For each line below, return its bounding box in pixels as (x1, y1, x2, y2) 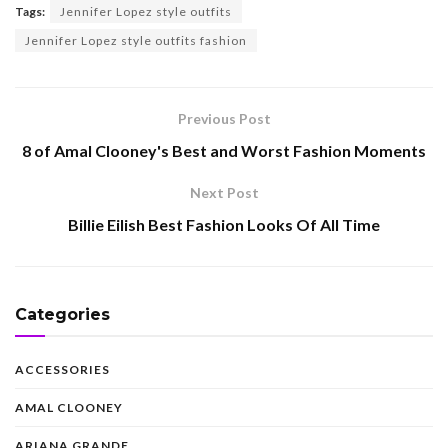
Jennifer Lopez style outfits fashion (25, 32, 247, 48)
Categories (15, 304, 110, 324)
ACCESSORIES (15, 361, 110, 377)
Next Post (189, 183, 259, 201)
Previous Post (177, 109, 271, 127)
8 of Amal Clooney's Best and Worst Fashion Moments (22, 140, 426, 160)
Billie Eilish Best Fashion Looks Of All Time (68, 214, 380, 234)
